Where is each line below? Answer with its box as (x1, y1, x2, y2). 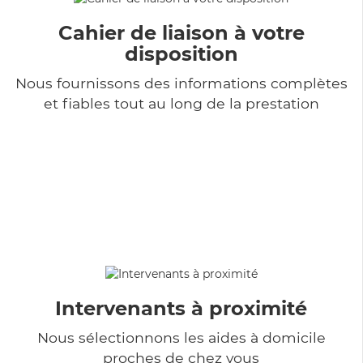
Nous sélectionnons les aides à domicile (36, 328, 326, 346)
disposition (124, 41, 238, 66)
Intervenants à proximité (55, 296, 307, 320)
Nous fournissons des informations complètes (15, 74, 348, 92)
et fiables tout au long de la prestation (43, 94, 319, 112)
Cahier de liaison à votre (58, 20, 305, 45)
